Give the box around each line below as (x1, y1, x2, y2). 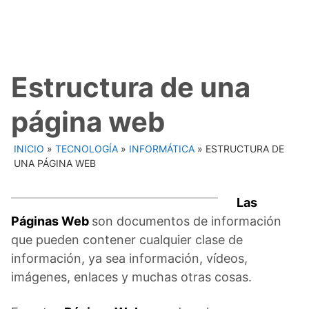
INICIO (14, 142, 44, 154)
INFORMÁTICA (129, 142, 195, 154)
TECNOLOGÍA (55, 142, 118, 154)
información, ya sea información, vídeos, (11, 250, 248, 266)
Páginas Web (11, 213, 92, 228)
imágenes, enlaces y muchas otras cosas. (11, 269, 252, 284)
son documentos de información (92, 213, 281, 228)
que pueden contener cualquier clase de (11, 232, 243, 247)
